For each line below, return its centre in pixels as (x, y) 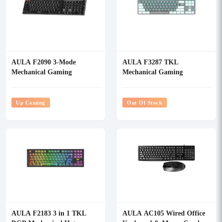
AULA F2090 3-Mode (44, 62)
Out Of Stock (145, 102)
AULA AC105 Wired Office (164, 213)
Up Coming (31, 102)
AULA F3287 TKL (150, 62)
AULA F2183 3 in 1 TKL (49, 213)
